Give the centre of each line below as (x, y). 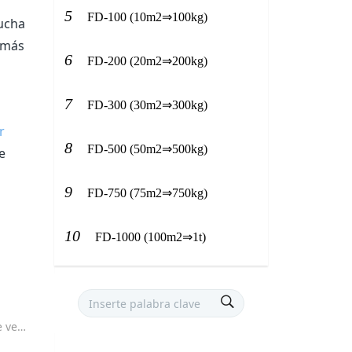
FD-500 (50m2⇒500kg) (147, 148)
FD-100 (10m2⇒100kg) (147, 16)
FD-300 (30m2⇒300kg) (147, 104)
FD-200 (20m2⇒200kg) (147, 60)
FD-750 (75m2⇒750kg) (147, 192)
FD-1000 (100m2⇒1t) (150, 236)
